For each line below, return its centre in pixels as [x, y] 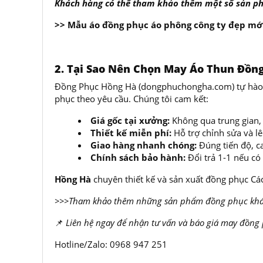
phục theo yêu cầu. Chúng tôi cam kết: [131, 99]
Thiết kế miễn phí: [131, 133]
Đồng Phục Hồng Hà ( [98, 86]
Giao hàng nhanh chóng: [144, 145]
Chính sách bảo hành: [138, 157]
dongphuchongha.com [186, 86]
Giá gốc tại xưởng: [130, 120]
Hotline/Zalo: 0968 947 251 [111, 244]
